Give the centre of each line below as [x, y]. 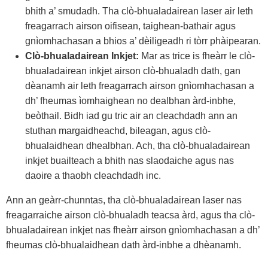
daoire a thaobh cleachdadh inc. [93, 176]
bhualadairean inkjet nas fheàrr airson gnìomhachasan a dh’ [133, 230]
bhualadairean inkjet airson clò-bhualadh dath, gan [133, 71]
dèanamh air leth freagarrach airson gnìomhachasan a [140, 86]
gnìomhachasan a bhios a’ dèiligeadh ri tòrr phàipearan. [143, 41]
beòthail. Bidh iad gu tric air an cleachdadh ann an [131, 116]
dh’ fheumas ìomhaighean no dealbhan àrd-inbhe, [130, 101]
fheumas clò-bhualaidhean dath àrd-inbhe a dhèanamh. [124, 245]
